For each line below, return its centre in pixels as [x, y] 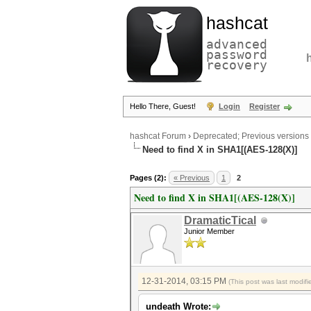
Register [264, 106]
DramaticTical [220, 220]
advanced [237, 44]
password [237, 54]
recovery [237, 65]
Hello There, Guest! [164, 106]
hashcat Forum [158, 136]
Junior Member [209, 231]
